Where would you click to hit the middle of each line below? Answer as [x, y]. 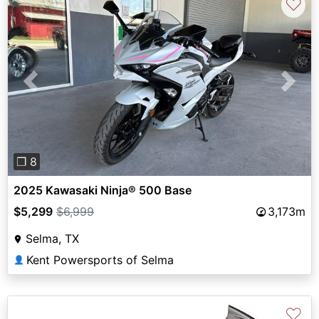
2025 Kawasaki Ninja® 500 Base [103, 190]
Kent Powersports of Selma [100, 260]
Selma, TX [52, 239]
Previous [53, 89]
